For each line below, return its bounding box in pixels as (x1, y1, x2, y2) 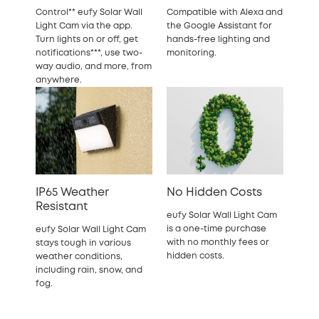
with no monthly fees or (167, 238, 269, 246)
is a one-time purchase (167, 224, 266, 233)
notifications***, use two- (36, 48, 142, 57)
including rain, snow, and (36, 266, 142, 274)
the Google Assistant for (167, 21, 272, 30)
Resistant (36, 201, 88, 212)
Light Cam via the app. (36, 21, 132, 30)
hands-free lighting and (167, 35, 270, 43)
